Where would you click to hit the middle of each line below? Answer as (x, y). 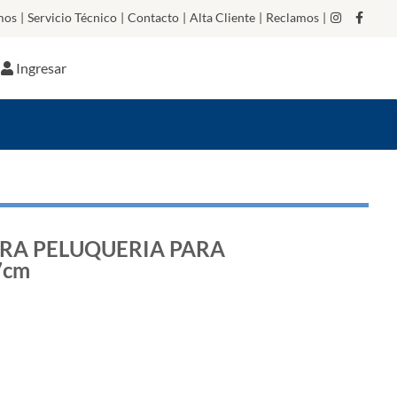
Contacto (153, 17)
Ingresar (42, 68)
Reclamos (292, 17)
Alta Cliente (222, 17)
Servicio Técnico (72, 17)
